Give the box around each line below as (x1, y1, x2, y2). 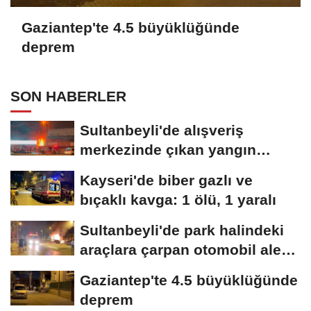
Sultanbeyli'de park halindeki (80, 222, 284, 239)
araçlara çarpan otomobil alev (80, 242, 289, 258)
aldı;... (80, 261, 123, 278)
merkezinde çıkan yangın (80, 142, 256, 158)
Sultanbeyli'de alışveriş (80, 122, 244, 139)
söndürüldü (80, 161, 161, 178)
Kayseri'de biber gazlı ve (80, 172, 253, 189)
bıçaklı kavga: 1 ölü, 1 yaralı (80, 192, 276, 208)
